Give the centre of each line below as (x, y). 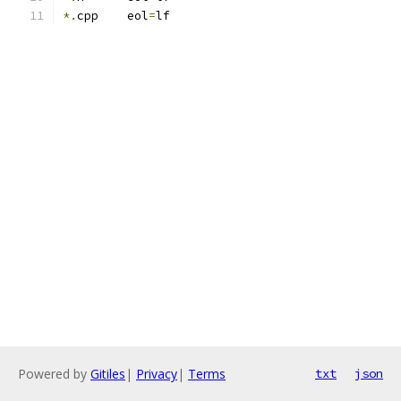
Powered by (54, 374)
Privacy (157, 374)
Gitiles (108, 374)
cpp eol (113, 16)
